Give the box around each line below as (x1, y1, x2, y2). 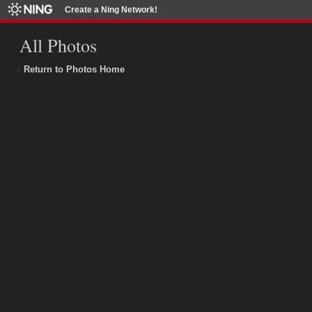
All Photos (19, 33, 97, 57)
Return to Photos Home (23, 64, 125, 75)
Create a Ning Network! (65, 5, 157, 15)
